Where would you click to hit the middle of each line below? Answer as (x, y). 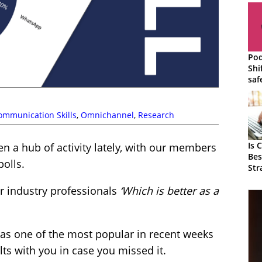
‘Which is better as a (169, 191)
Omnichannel (107, 115)
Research (156, 115)
